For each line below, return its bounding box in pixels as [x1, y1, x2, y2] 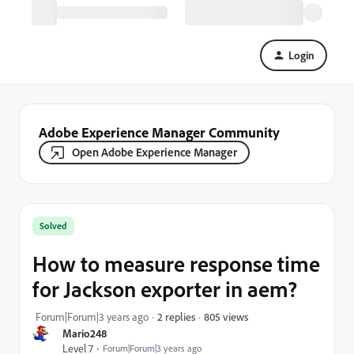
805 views [204, 309, 248, 323]
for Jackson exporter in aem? [32, 275, 297, 303]
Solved [40, 220, 67, 232]
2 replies [157, 310, 195, 323]
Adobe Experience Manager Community [39, 123, 280, 141]
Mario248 [62, 326, 107, 340]
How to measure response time [32, 250, 320, 277]
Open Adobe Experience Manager [72, 145, 237, 160]
